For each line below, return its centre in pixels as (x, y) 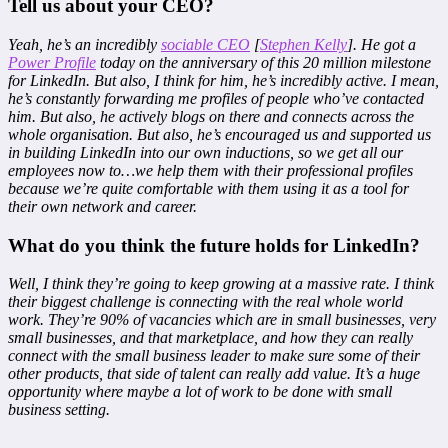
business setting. (59, 410)
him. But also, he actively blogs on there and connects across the (211, 116)
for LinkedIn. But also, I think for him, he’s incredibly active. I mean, (223, 80)
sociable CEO (205, 44)
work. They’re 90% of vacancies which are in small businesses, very (222, 320)
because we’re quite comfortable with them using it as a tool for (208, 188)
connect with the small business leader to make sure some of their (214, 356)
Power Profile (52, 62)
